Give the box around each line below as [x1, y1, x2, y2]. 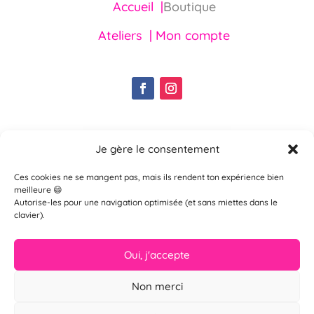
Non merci [131, 279, 183, 293]
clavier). [14, 210, 44, 220]
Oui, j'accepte [124, 247, 190, 261]
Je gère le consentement [95, 142, 219, 156]
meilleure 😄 [14, 184, 62, 195]
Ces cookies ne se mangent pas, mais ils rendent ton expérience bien [14, 172, 284, 182]
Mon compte [156, 27, 230, 44]
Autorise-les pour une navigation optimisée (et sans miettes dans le [14, 197, 278, 207]
